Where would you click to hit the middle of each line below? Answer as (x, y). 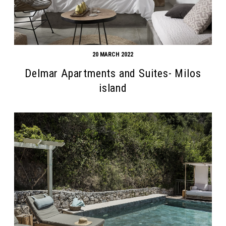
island (113, 88)
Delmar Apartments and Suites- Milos (113, 73)
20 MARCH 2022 (113, 54)
